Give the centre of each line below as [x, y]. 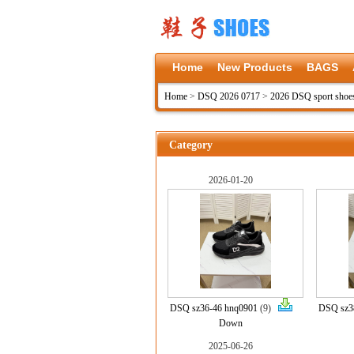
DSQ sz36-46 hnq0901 [213, 308]
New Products [255, 67]
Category [191, 145]
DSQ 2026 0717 [229, 96]
